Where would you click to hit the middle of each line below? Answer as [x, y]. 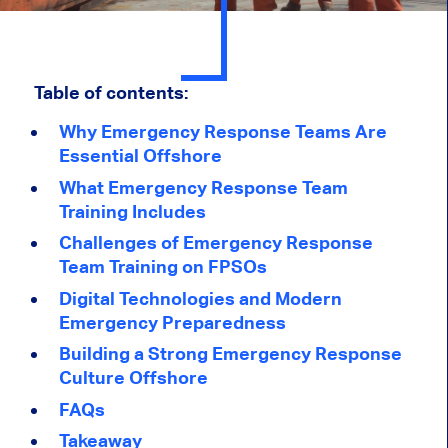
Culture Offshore [133, 378]
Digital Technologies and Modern [200, 298]
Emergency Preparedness [172, 322]
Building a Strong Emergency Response [230, 354]
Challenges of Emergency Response [215, 243]
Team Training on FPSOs [162, 267]
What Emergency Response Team [203, 187]
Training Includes [132, 211]
